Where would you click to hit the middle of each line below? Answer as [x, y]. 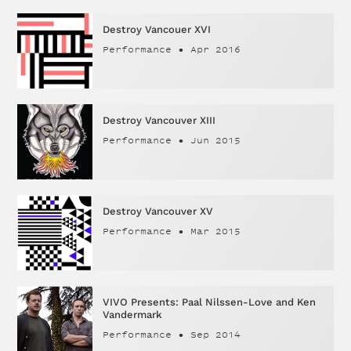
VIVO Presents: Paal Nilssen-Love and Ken [210, 302]
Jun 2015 [216, 140]
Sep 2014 [216, 334]
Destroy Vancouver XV [158, 211]
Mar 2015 [216, 231]
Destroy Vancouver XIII [159, 120]
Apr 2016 [216, 49]
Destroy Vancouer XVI [157, 29]
